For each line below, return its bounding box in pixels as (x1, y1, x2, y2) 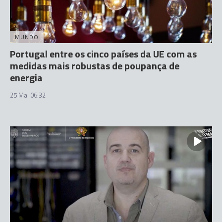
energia (10, 69, 43, 85)
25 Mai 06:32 (10, 90, 46, 100)
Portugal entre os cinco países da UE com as (10, 46, 197, 61)
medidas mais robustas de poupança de (10, 57, 179, 73)
